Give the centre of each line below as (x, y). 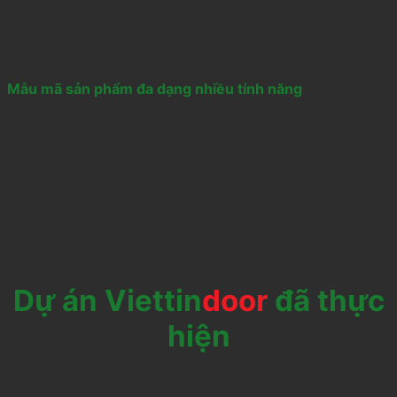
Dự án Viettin (107, 300)
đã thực (326, 300)
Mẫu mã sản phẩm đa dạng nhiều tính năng (155, 89)
